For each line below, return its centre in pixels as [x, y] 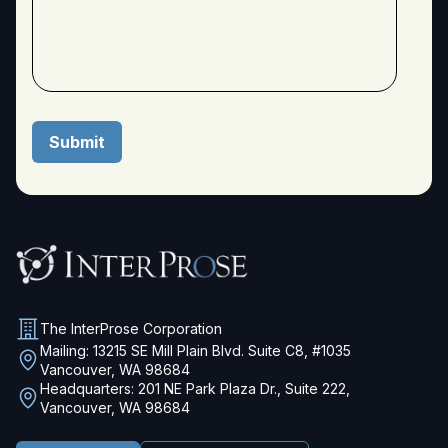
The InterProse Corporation [131, 329]
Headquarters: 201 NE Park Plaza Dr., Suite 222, [195, 388]
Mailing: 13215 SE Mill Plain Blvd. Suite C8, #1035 [195, 350]
